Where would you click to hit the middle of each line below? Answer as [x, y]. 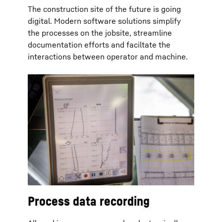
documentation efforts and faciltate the [99, 44]
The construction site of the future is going [104, 9]
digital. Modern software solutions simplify [104, 21]
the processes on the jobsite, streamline [100, 32]
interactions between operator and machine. [108, 56]
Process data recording [89, 201]
